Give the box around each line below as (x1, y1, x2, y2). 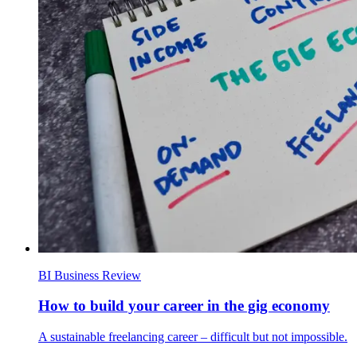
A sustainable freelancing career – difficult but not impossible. (38, 330, 347, 344)
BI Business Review (38, 268, 141, 282)
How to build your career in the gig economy (38, 297, 330, 315)
